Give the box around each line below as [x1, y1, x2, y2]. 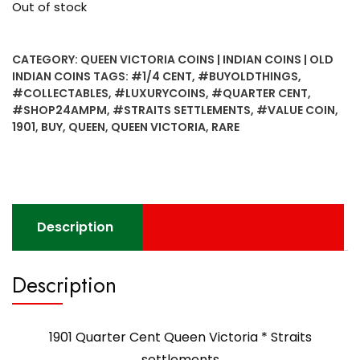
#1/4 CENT [131, 67, 192, 84]
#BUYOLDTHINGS [198, 67, 298, 84]
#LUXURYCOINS [114, 84, 206, 101]
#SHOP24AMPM [12, 101, 107, 118]
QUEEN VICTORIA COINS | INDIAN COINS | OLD [80, 51, 333, 67]
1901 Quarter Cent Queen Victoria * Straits [48, 327, 312, 346]
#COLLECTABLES [12, 84, 108, 101]
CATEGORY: [12, 51, 80, 67]
